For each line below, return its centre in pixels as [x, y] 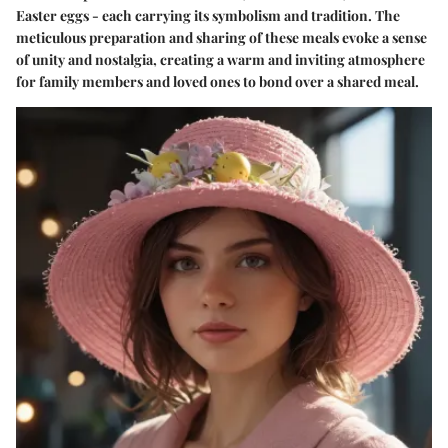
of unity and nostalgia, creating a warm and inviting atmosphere [220, 59]
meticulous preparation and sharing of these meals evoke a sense [221, 37]
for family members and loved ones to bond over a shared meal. [217, 81]
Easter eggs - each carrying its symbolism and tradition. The [208, 15]
